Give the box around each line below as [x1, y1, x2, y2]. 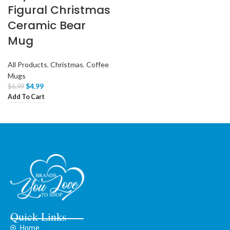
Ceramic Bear [8, 17, 86, 33]
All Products [8, 60, 47, 69]
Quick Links [10, 208, 67, 224]
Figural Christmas [8, 2, 110, 18]
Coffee [86, 60, 109, 69]
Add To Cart [8, 93, 45, 101]
